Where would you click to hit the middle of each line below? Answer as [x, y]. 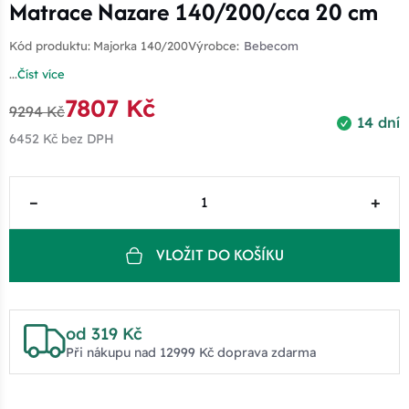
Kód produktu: [50, 45]
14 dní [378, 122]
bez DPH [86, 138]
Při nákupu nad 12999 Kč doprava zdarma [190, 352]
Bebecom [271, 45]
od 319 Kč [104, 333]
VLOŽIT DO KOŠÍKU [220, 255]
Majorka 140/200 [141, 45]
